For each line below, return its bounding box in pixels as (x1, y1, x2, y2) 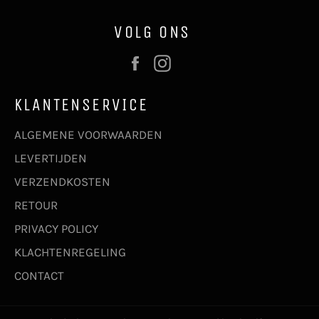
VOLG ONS (114, 21, 191, 42)
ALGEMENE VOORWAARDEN (14, 127, 162, 142)
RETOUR (14, 197, 58, 212)
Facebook (150, 53, 203, 68)
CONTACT (14, 268, 64, 283)
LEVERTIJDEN (14, 150, 87, 165)
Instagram (177, 53, 234, 68)
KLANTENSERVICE (14, 94, 149, 115)
